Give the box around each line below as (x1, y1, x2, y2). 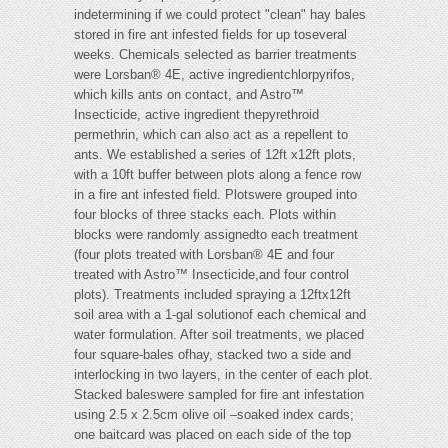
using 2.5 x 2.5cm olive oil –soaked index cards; (74, 407, 354, 423)
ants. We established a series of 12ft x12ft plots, (74, 147, 356, 163)
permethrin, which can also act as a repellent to (74, 127, 348, 143)
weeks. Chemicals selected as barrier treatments (74, 47, 357, 63)
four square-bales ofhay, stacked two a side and (74, 347, 351, 363)
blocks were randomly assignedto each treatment (74, 227, 358, 243)
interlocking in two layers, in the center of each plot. (74, 367, 373, 383)
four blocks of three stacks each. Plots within (74, 207, 336, 223)
